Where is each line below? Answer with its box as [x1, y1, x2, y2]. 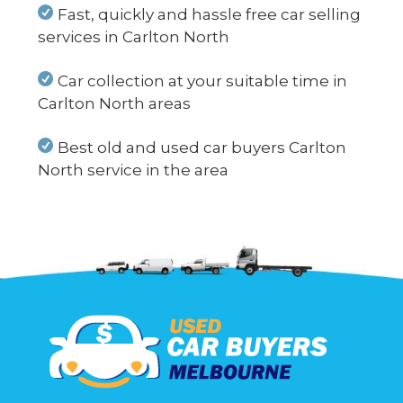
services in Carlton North [38, 28, 229, 47]
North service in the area [38, 161, 228, 180]
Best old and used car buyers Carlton [58, 139, 347, 157]
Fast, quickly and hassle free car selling [58, 5, 362, 24]
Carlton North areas [38, 94, 191, 113]
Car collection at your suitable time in [58, 72, 348, 91]
